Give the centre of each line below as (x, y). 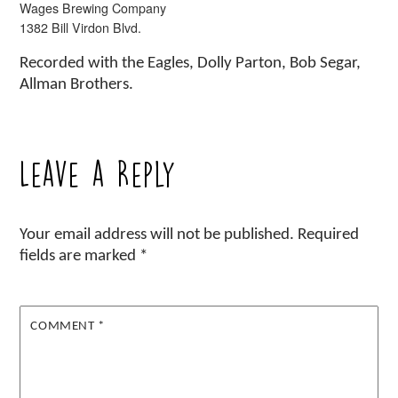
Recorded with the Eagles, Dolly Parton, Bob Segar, (191, 63)
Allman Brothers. (77, 84)
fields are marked (80, 257)
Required (329, 235)
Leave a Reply (99, 175)
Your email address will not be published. (157, 235)
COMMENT (64, 326)
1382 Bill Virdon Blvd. (81, 27)
